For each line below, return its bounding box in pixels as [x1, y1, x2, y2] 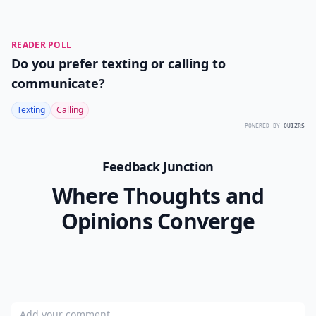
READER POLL [11, 39, 72, 51]
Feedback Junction [102, 158, 214, 175]
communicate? [11, 75, 105, 92]
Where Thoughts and [51, 181, 265, 210]
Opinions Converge [61, 207, 255, 236]
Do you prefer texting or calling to [11, 55, 226, 72]
